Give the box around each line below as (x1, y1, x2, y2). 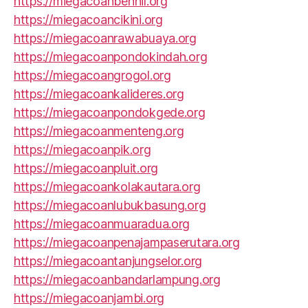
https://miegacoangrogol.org (14, 68, 171, 82)
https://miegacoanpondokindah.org (14, 49, 208, 64)
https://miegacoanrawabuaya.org (14, 31, 197, 45)
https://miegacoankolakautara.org (14, 179, 201, 194)
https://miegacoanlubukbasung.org (14, 198, 206, 212)
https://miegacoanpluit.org (14, 161, 158, 175)
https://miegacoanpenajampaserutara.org (14, 235, 240, 250)
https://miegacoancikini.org (14, 12, 163, 27)
